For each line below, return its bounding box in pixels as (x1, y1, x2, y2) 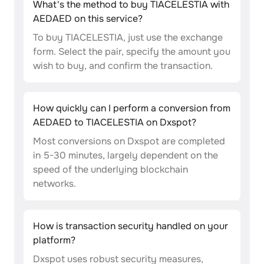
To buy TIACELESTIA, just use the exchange (33, 31, 223, 44)
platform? (33, 234, 75, 246)
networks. (33, 177, 76, 190)
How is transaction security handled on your (33, 220, 228, 232)
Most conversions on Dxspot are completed (33, 135, 225, 147)
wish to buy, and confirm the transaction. (33, 60, 213, 72)
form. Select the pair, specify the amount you (33, 45, 230, 58)
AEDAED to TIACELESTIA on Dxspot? (33, 116, 196, 128)
